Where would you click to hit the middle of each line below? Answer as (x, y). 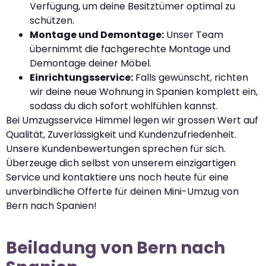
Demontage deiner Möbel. (91, 64)
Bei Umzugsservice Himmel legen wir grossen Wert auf (132, 121)
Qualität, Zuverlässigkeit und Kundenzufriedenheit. (121, 135)
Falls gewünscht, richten (191, 78)
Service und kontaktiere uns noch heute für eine (117, 178)
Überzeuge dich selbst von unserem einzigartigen (121, 163)
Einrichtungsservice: (81, 78)
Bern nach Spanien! (51, 206)
